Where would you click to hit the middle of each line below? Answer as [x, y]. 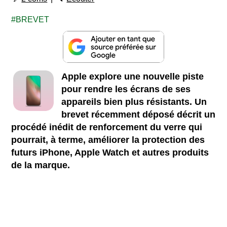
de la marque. [41, 165]
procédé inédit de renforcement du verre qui [107, 127]
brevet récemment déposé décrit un [139, 114]
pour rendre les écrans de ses [126, 89]
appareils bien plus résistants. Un [134, 102]
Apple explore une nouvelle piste [133, 76]
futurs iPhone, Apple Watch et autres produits [110, 152]
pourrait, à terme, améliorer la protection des [108, 140]
